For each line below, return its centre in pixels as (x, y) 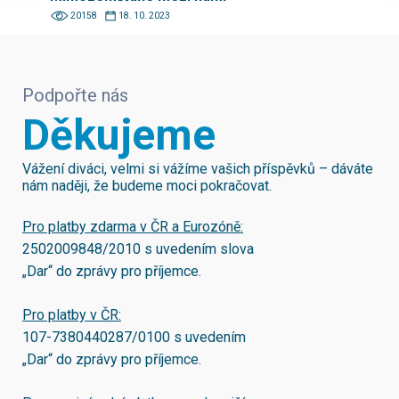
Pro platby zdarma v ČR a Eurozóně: (133, 227)
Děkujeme (119, 135)
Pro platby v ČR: (72, 315)
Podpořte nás (75, 95)
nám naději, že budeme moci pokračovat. (147, 186)
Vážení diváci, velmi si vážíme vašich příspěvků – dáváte (198, 169)
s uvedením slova (197, 249)
